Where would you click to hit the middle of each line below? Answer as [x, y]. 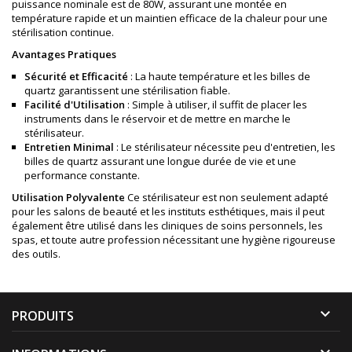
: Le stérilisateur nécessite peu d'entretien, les [225, 147]
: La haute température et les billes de [219, 77]
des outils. [36, 254]
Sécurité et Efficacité [76, 77]
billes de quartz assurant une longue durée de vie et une [160, 161]
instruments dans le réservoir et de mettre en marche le [158, 119]
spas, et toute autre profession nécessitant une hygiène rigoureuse [174, 240]
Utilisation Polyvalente [68, 198]
